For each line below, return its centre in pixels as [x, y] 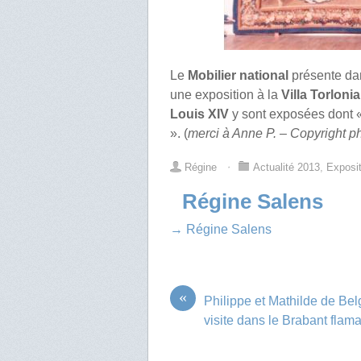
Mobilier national [237, 75]
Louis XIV [200, 114]
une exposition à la [226, 94]
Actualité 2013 [287, 167]
